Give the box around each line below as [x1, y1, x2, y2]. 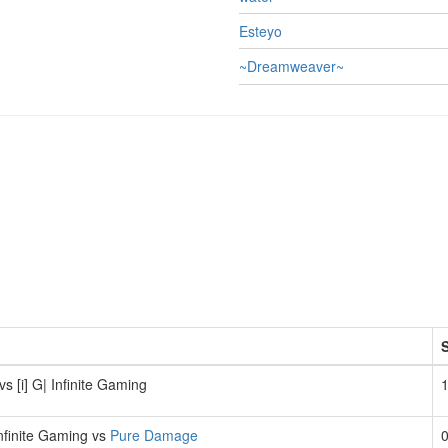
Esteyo [239, 21, 282, 42]
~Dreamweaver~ [239, 56, 344, 77]
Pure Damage [110, 424, 198, 445]
